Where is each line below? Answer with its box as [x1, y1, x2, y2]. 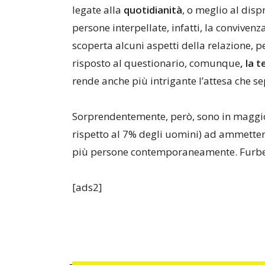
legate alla [72, 3, 124, 17]
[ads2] [72, 180, 102, 194]
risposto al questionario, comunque [72, 56, 240, 70]
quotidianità [124, 3, 182, 17]
